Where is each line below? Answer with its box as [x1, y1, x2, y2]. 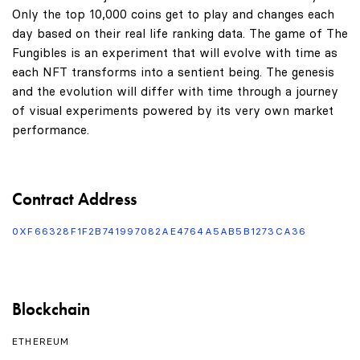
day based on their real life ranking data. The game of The [12, 26, 348, 42]
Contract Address [12, 188, 137, 211]
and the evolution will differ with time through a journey [12, 84, 338, 100]
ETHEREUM [12, 334, 70, 347]
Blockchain [12, 297, 90, 320]
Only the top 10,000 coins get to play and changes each [12, 6, 334, 22]
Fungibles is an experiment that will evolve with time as [12, 45, 337, 61]
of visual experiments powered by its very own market [12, 103, 333, 119]
